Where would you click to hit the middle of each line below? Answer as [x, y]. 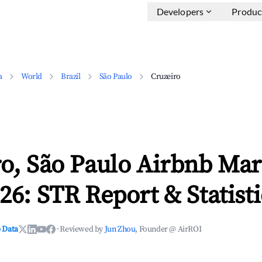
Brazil [71, 77]
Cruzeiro [166, 77]
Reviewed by [82, 229]
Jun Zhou [120, 229]
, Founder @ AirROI [168, 229]
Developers [180, 11]
